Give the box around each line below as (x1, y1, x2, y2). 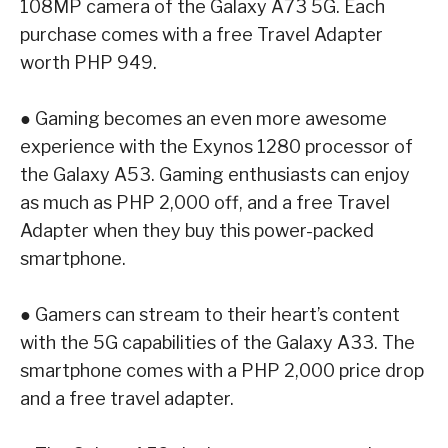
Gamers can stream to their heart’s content (35, 303, 400, 325)
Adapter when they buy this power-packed (20, 219, 374, 241)
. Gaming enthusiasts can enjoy (151, 163, 410, 185)
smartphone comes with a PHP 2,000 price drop (20, 359, 424, 381)
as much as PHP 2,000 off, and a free (20, 191, 337, 213)
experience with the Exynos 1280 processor (20, 135, 394, 157)
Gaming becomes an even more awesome (35, 107, 387, 129)
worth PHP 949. (20, 51, 157, 73)
